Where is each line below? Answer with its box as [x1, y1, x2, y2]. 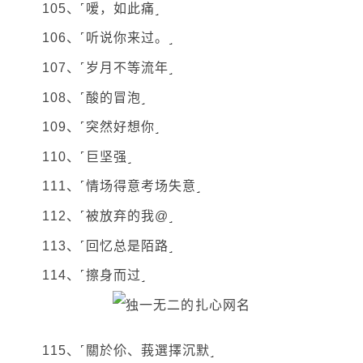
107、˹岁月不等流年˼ [42, 60, 174, 75]
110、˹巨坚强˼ [42, 149, 132, 164]
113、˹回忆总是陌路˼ [42, 238, 174, 253]
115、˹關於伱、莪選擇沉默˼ [42, 344, 216, 358]
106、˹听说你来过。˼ [42, 31, 174, 45]
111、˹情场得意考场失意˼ [42, 179, 202, 194]
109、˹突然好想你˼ [42, 120, 160, 135]
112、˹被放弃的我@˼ [42, 208, 174, 223]
